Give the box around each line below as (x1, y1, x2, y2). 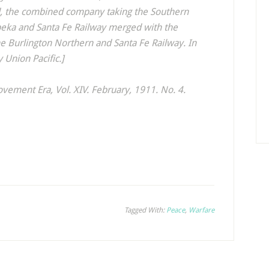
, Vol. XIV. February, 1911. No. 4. (50, 84, 186, 95)
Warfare (189, 206, 214, 214)
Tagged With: (124, 206, 166, 214)
